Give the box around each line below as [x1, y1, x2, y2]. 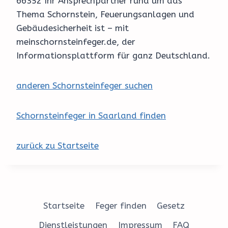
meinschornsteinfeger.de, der [16, 37, 135, 47]
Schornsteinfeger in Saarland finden [16, 110, 166, 121]
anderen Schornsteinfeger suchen [16, 80, 153, 91]
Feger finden [95, 201, 147, 211]
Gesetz [156, 201, 185, 211]
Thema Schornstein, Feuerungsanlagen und [16, 9, 194, 20]
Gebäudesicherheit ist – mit [16, 23, 129, 34]
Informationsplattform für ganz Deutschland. [16, 50, 210, 61]
